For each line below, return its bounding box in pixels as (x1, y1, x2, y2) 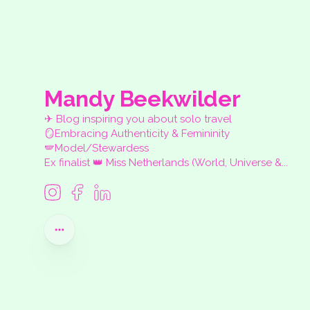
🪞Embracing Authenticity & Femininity (44, 127, 230, 140)
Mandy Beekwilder (44, 86, 241, 111)
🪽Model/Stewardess (44, 142, 149, 154)
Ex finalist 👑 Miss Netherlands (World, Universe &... (44, 156, 288, 169)
